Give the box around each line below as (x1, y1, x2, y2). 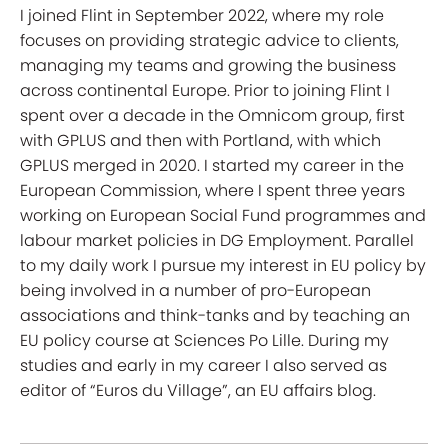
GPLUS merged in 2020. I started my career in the (20, 154, 404, 177)
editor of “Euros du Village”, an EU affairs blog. (20, 379, 376, 402)
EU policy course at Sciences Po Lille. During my (20, 329, 389, 352)
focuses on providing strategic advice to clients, (20, 29, 399, 52)
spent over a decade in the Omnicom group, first (20, 104, 405, 127)
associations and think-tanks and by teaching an (20, 304, 410, 327)
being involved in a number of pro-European (20, 279, 371, 302)
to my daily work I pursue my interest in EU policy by (20, 254, 426, 277)
